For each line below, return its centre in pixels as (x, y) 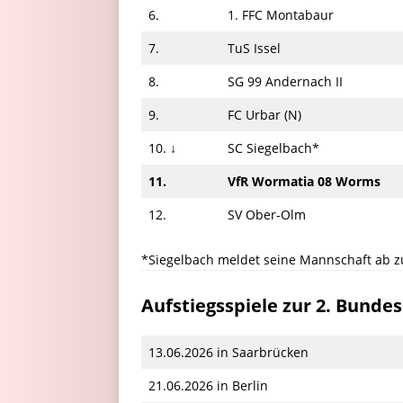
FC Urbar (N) (264, 114)
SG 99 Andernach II (285, 81)
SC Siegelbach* (273, 148)
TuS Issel (254, 48)
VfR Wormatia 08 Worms (304, 181)
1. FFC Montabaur (281, 14)
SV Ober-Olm (267, 214)
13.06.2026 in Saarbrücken (228, 352)
